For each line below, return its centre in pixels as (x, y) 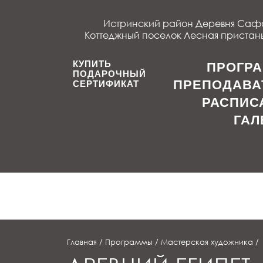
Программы (129, 242)
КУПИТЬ (92, 64)
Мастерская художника (207, 242)
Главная (82, 242)
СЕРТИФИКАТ (106, 84)
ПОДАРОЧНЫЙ (109, 74)
